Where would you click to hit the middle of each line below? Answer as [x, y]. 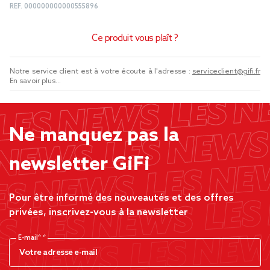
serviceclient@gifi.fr [226, 72]
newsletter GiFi [80, 165]
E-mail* [30, 238]
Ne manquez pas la [94, 136]
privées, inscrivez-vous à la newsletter [99, 212]
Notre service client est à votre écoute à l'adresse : [101, 72]
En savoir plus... [35, 81]
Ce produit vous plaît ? [135, 39]
